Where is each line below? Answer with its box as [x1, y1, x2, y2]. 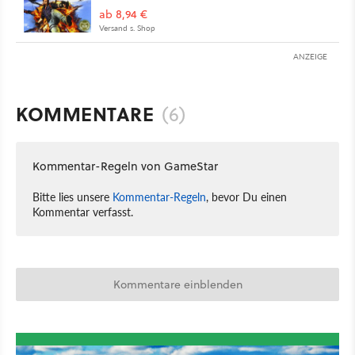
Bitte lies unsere [32, 189, 113, 205]
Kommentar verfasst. [32, 204, 133, 220]
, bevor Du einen [206, 189, 287, 205]
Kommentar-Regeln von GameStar [32, 158, 218, 175]
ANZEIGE [293, 51, 327, 63]
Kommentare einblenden [113, 277, 242, 293]
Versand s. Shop [99, 22, 155, 34]
